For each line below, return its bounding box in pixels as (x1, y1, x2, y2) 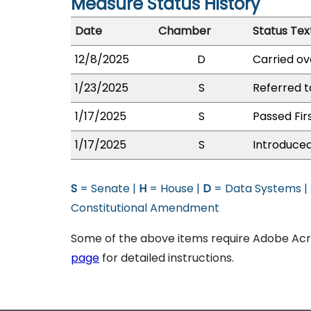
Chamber (158, 23, 211, 39)
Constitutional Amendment (71, 200, 219, 216)
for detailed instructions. (99, 250, 234, 266)
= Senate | (77, 180, 139, 196)
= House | (146, 180, 203, 196)
